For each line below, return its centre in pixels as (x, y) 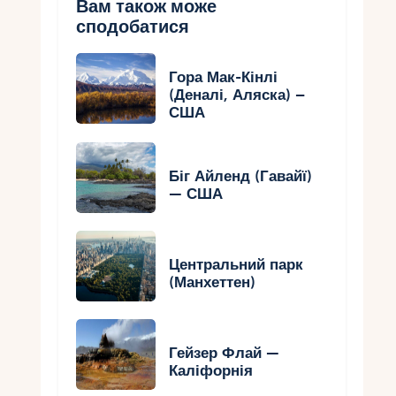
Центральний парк (236, 264)
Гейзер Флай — (225, 353)
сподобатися (133, 27)
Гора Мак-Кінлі (224, 78)
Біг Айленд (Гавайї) (241, 176)
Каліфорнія (211, 370)
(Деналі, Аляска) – (237, 95)
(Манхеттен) (213, 282)
